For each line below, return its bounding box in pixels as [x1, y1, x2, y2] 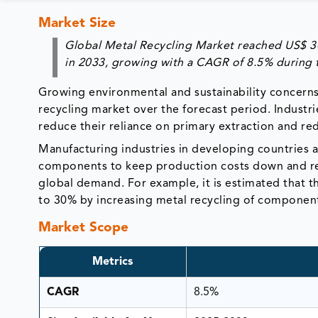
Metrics [92, 256, 133, 268]
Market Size [38, 16, 116, 31]
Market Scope [38, 221, 129, 235]
